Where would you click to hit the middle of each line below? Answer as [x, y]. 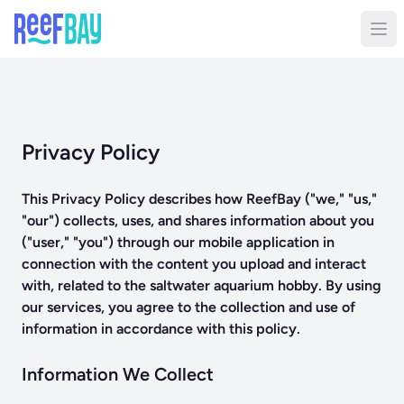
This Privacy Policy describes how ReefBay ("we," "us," [199, 199]
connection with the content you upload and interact [194, 264]
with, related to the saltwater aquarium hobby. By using [202, 285]
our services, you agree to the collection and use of [188, 307]
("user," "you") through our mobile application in [178, 242]
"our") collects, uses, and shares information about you [198, 220]
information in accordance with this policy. [161, 329]
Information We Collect [118, 374]
